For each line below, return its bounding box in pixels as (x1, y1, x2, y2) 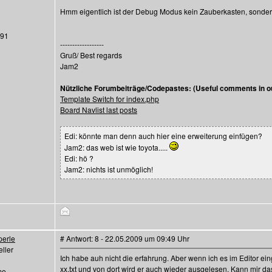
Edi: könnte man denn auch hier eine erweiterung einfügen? (64, 131, 262, 141)
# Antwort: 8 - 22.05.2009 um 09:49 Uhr (60, 233, 189, 243)
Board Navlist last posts (60, 104, 137, 115)
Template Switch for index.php (60, 93, 159, 104)
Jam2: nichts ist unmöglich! (64, 164, 153, 174)
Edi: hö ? (64, 153, 93, 163)
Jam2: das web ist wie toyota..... (64, 142, 169, 152)
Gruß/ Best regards (60, 50, 122, 60)
